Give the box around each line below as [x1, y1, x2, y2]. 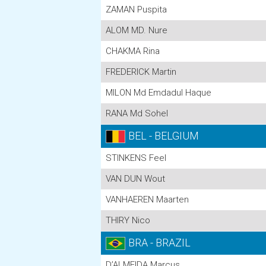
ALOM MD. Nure [106, 25, 167, 36]
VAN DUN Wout [106, 173, 165, 184]
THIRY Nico [106, 215, 150, 226]
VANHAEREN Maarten [106, 194, 189, 205]
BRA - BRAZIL [128, 236, 191, 249]
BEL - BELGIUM [128, 129, 199, 142]
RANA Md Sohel [106, 108, 168, 119]
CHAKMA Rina [106, 46, 160, 56]
